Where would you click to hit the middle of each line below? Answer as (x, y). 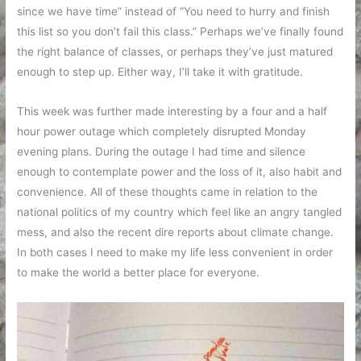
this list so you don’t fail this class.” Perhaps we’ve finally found (180, 32)
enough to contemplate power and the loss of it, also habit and (180, 172)
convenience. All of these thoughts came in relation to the (168, 192)
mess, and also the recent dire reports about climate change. (176, 232)
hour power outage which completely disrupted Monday (162, 132)
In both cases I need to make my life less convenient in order (175, 253)
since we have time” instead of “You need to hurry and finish (174, 12)
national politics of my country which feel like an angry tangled (180, 212)
